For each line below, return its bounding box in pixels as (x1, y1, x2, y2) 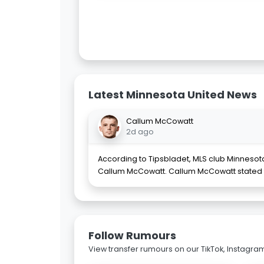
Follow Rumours (88, 228, 176, 243)
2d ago (126, 127, 154, 137)
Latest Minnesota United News (88, 87, 257, 103)
